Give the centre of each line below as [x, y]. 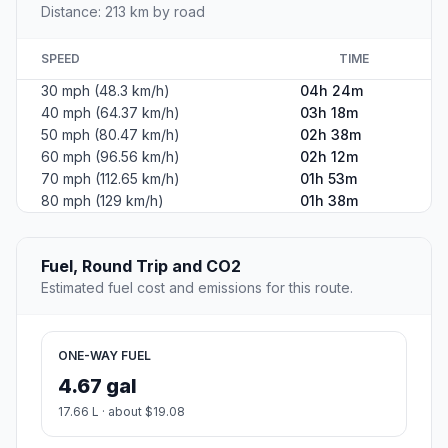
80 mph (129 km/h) [102, 201]
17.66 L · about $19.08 [121, 412]
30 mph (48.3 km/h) [105, 91]
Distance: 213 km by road [123, 12]
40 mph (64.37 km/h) [110, 113]
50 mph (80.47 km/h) [110, 135]
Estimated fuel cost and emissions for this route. [197, 288]
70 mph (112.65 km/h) [110, 179]
